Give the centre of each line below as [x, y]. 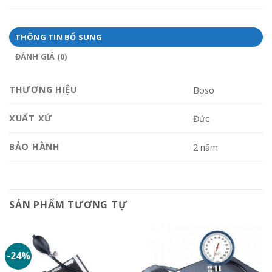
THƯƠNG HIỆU [43, 90]
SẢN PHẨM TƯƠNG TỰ [68, 205]
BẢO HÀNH [35, 147]
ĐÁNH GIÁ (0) [41, 57]
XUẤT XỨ [31, 118]
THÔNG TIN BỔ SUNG [58, 37]
